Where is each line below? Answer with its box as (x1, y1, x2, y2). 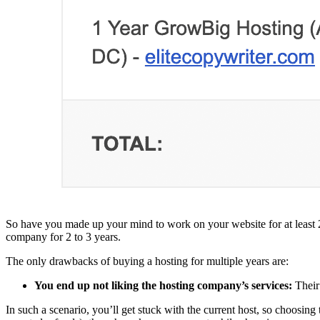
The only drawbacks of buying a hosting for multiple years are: (6, 254, 289, 267)
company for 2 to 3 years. (6, 230, 121, 243)
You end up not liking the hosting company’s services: (34, 279, 295, 291)
